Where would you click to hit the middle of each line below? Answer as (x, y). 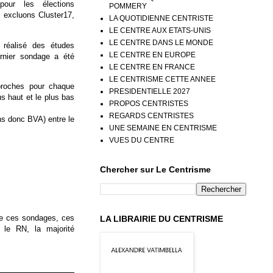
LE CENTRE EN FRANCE (152, 67)
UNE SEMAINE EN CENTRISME (163, 128)
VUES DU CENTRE (142, 140)
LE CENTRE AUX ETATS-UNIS (160, 30)
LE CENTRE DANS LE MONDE (161, 42)
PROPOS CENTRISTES (149, 103)
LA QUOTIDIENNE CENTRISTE (161, 18)
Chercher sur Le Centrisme (155, 169)
